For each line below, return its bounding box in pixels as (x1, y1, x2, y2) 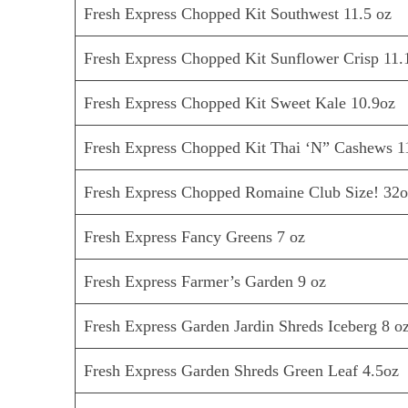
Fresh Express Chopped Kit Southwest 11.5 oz (84, 5, 393, 24)
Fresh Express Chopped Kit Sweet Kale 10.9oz (84, 94, 396, 113)
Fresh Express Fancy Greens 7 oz (84, 228, 306, 247)
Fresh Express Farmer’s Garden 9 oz (84, 272, 327, 291)
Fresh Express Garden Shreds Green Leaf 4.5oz (84, 362, 400, 381)
